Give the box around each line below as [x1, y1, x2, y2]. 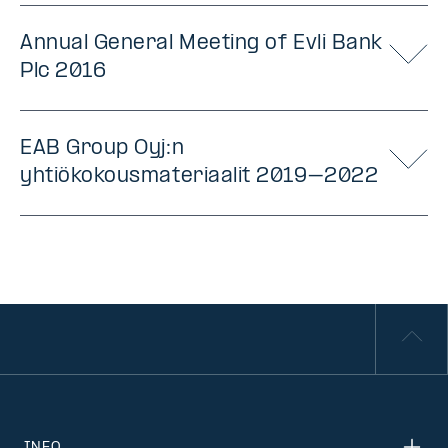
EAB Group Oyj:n [20, 138, 185, 160]
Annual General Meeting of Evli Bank [20, 33, 383, 55]
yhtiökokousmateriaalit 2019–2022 [20, 166, 379, 188]
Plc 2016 [20, 61, 107, 83]
